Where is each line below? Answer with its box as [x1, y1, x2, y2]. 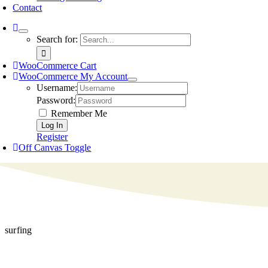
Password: [36, 95, 76, 105]
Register [36, 132, 68, 142]
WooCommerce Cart [19, 60, 97, 71]
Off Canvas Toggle [19, 142, 92, 153]
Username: [36, 83, 78, 93]
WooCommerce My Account [19, 71, 128, 81]
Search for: [36, 34, 78, 44]
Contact [13, 2, 42, 13]
